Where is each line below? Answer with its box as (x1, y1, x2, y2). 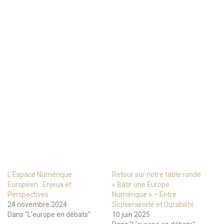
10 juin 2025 (112, 210, 150, 218)
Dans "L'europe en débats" (7, 210, 90, 218)
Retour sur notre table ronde (112, 170, 201, 178)
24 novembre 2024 (7, 200, 67, 208)
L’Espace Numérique (7, 170, 72, 178)
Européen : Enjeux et (7, 180, 71, 188)
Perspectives (7, 190, 48, 198)
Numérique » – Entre (112, 190, 176, 198)
